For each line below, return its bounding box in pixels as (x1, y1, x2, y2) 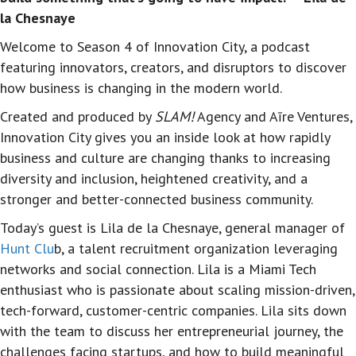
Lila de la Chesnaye (100, 219, 219, 238)
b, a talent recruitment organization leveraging (54, 239, 338, 258)
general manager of (225, 219, 345, 238)
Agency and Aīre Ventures (194, 107, 350, 126)
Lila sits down (261, 301, 346, 320)
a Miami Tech (238, 260, 316, 279)
